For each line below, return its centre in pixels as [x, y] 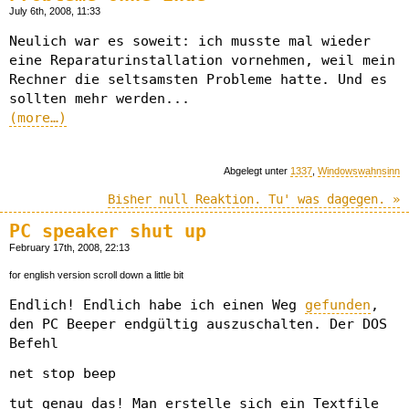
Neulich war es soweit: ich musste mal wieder [190, 42]
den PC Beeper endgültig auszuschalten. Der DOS [198, 324]
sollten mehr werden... [100, 99]
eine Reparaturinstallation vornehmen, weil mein [202, 61]
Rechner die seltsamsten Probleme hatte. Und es [198, 80]
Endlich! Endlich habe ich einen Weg [157, 304]
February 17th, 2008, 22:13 [69, 247]
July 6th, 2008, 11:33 [55, 11]
